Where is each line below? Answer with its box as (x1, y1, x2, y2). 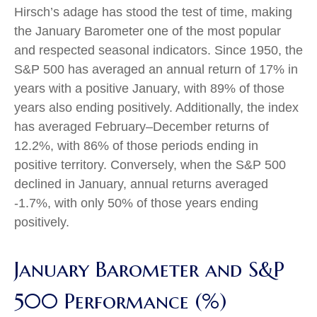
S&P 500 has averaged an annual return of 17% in (14, 62, 298, 76)
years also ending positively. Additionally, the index (14, 100, 299, 115)
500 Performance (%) (14, 287, 226, 314)
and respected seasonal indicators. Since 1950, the (14, 42, 303, 57)
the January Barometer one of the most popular (14, 23, 281, 38)
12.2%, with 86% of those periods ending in (14, 138, 258, 153)
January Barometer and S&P (14, 255, 284, 282)
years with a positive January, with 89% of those (14, 81, 284, 96)
